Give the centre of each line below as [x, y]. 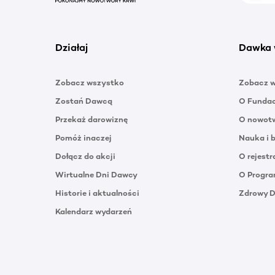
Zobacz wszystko [90, 82]
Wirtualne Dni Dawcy [96, 174]
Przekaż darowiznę [91, 119]
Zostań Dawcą [84, 101]
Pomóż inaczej [83, 137]
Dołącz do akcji [85, 156]
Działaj [72, 47]
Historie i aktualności [97, 193]
